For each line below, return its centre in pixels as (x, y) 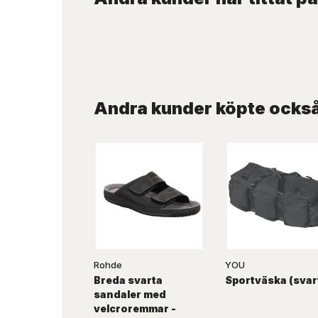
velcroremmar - (135, 308)
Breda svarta (128, 280)
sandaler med (130, 294)
